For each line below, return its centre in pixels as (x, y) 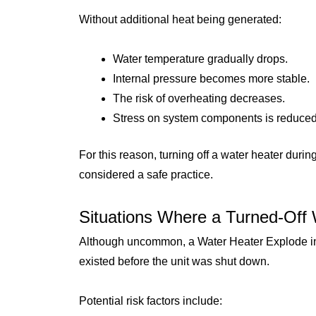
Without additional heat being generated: (180, 19)
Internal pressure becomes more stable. (211, 78)
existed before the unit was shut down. (174, 261)
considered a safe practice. (146, 174)
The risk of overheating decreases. (199, 98)
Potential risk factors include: (151, 300)
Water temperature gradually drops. (200, 59)
